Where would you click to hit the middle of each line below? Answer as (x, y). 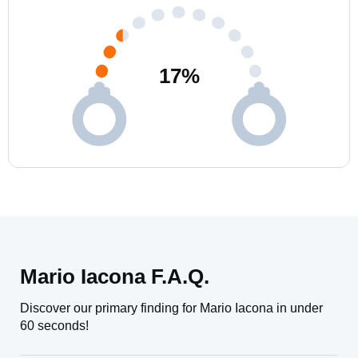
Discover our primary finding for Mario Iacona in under (171, 308)
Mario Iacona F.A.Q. (115, 276)
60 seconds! (54, 326)
